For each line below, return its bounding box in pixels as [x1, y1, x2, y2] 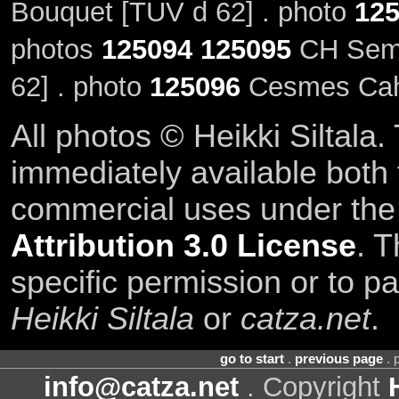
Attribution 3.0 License [10, 227, 356, 264]
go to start [219, 352, 284, 367]
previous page [294, 352, 383, 367]
